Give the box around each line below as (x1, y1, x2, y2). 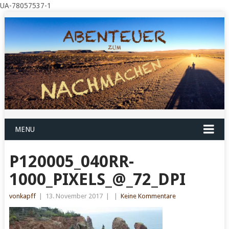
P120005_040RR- (9, 152, 134, 172)
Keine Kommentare (120, 192, 176, 200)
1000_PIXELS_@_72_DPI (9, 170, 186, 190)
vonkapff (9, 192, 36, 200)
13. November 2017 (45, 192, 103, 200)
